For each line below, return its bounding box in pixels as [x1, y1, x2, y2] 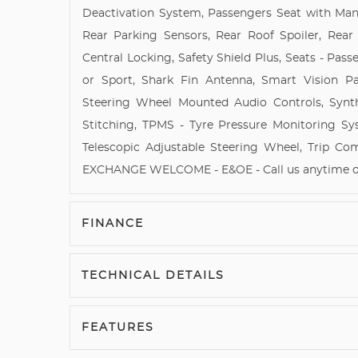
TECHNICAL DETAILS [82, 270, 225, 281]
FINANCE [82, 218, 144, 229]
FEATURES [82, 322, 154, 333]
